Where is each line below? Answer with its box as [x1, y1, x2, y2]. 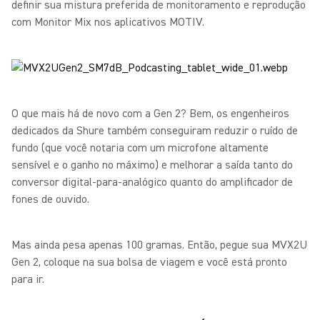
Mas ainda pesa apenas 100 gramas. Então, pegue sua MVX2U [11, 238, 307, 252]
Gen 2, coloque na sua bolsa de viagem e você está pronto [11, 255, 287, 269]
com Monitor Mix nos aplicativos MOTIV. [11, 15, 204, 29]
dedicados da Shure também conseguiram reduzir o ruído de [11, 124, 298, 138]
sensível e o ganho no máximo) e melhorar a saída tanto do [11, 158, 293, 172]
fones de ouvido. [11, 192, 89, 206]
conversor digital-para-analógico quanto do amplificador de [11, 175, 293, 189]
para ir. [11, 272, 44, 286]
